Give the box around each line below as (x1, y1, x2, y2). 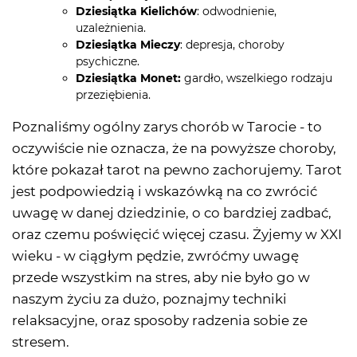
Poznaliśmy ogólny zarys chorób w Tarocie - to (12, 119, 322, 135)
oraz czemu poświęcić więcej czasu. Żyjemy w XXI (12, 226, 342, 243)
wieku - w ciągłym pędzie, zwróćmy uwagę (12, 248, 299, 265)
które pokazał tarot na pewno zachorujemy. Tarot (12, 162, 342, 178)
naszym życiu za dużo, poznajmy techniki (12, 291, 287, 308)
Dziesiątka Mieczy (76, 37, 180, 53)
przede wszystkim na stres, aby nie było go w (12, 269, 310, 286)
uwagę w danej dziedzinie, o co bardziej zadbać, (12, 205, 331, 222)
